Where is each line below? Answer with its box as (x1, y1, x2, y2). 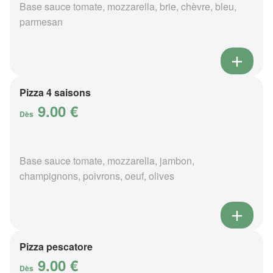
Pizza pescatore (19, 239, 93, 254)
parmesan (19, 15, 63, 29)
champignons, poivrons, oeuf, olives (19, 169, 174, 183)
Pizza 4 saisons (19, 85, 91, 100)
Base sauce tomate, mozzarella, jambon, (19, 154, 194, 168)
